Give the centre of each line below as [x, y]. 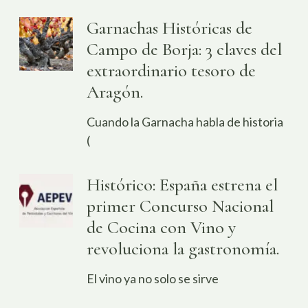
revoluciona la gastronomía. [183, 248]
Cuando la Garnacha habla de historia [185, 121]
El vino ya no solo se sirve [153, 278]
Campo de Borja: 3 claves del [185, 49]
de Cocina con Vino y [162, 227]
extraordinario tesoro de [172, 70]
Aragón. [115, 91]
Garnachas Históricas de [170, 27]
